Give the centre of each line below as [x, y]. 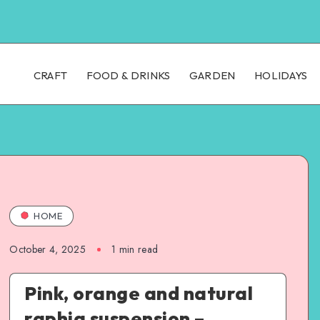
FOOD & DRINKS [128, 75]
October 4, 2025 [47, 249]
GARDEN [212, 75]
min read [137, 249]
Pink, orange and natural [139, 293]
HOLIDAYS [281, 75]
